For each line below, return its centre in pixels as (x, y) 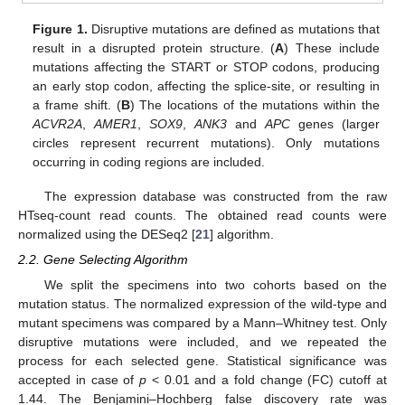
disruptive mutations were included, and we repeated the (202, 341)
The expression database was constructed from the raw (215, 196)
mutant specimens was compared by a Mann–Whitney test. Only (202, 322)
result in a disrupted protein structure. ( (154, 47)
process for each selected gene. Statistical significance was (202, 360)
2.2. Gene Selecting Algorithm (103, 259)
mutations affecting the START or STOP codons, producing (206, 66)
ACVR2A (58, 123)
